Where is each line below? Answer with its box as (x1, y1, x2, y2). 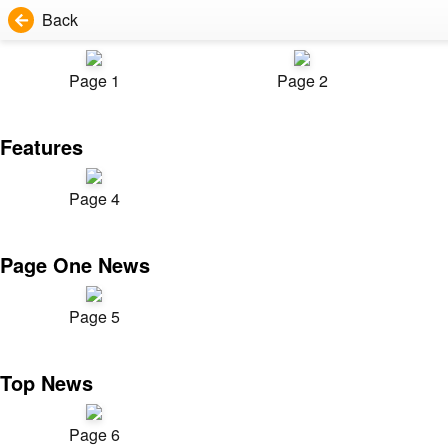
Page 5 (68, 305, 120, 328)
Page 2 (276, 69, 328, 92)
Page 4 (68, 187, 120, 210)
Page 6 (68, 423, 120, 446)
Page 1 (68, 69, 120, 92)
